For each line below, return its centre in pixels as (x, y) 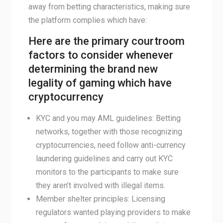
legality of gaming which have (100, 83)
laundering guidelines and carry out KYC (104, 159)
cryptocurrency (66, 97)
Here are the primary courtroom (106, 41)
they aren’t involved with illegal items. (100, 185)
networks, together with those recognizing (109, 132)
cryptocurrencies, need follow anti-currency (111, 145)
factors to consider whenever (101, 55)
